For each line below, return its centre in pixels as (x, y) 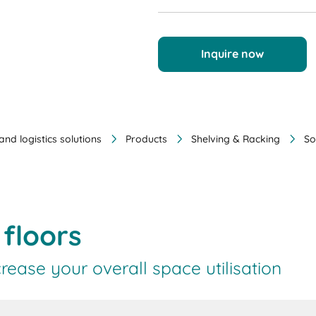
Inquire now (232, 54)
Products (147, 139)
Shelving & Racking (236, 139)
